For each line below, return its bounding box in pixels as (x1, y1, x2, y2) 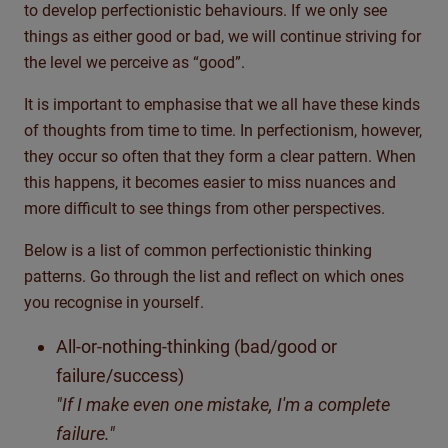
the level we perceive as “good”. (24, 53, 245, 73)
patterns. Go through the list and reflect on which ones (24, 267, 404, 287)
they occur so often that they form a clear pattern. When (24, 147, 416, 167)
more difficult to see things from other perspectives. (24, 199, 385, 219)
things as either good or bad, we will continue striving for (24, 27, 421, 47)
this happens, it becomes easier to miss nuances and (24, 173, 396, 193)
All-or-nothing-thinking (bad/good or (56, 336, 337, 358)
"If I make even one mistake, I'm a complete (56, 394, 390, 416)
